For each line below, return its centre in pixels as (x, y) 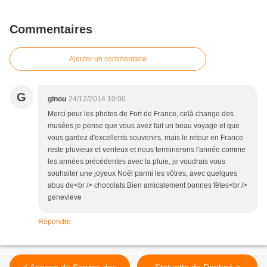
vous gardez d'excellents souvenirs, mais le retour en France (145, 138)
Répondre (55, 222)
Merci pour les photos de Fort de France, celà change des (141, 114)
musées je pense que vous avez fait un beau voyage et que (144, 126)
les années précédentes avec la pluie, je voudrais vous (136, 162)
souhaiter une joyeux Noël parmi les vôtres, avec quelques (142, 174)
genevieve (65, 198)
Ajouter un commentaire (108, 59)
